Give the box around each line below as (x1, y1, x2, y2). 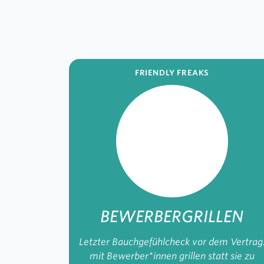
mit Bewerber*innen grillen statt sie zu (89, 250, 255, 262)
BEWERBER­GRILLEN (100, 206, 244, 226)
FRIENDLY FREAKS (134, 68, 209, 77)
